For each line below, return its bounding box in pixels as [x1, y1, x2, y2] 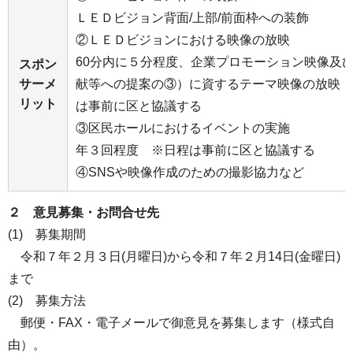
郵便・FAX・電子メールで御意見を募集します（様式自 [8, 315, 335, 329]
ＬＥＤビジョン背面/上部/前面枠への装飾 [76, 10, 309, 24]
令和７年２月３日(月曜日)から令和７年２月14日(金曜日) [8, 249, 340, 263]
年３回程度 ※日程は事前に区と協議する [76, 143, 315, 157]
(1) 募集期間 [8, 227, 86, 241]
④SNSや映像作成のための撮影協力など [76, 165, 304, 179]
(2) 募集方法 [8, 293, 86, 307]
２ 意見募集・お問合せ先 [8, 205, 159, 219]
